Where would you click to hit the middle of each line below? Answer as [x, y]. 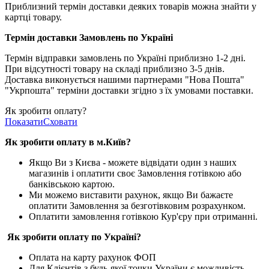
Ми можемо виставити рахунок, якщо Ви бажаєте [131, 195]
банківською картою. [72, 184]
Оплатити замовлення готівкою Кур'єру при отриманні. [143, 217]
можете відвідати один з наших [172, 163]
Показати [24, 122]
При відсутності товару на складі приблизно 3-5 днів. [115, 69]
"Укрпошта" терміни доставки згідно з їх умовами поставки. [129, 91]
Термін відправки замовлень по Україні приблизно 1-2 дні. [125, 58]
